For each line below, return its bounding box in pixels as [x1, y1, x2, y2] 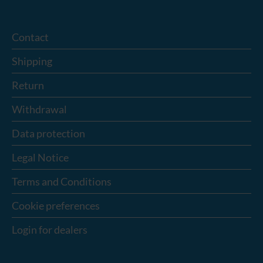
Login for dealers [12, 222, 87, 236]
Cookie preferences [12, 198, 100, 212]
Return [12, 78, 44, 92]
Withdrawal [12, 102, 67, 116]
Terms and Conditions [12, 174, 112, 188]
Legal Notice [12, 150, 69, 164]
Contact [12, 30, 49, 43]
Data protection [12, 126, 85, 140]
